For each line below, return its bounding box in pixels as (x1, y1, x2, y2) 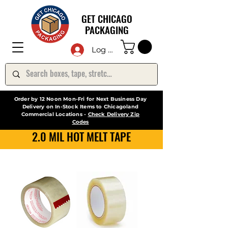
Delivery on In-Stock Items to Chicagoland (22, 103, 139, 110)
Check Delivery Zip (88, 110, 140, 118)
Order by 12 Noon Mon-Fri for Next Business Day (14, 95, 147, 102)
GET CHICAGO (81, 11, 132, 25)
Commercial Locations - (21, 110, 88, 118)
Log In (91, 45, 116, 54)
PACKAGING (85, 22, 129, 37)
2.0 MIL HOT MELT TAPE (32, 128, 131, 145)
